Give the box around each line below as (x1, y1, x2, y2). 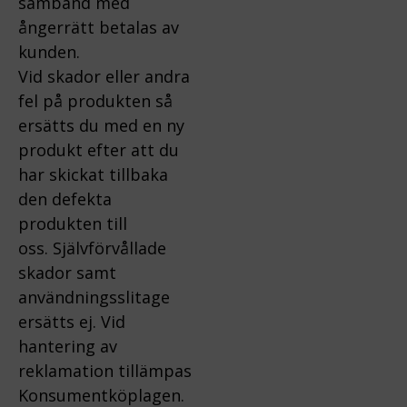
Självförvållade (53, 236, 166, 259)
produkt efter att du (18, 138, 179, 161)
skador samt (18, 261, 116, 283)
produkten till (18, 212, 127, 234)
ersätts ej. (18, 310, 101, 333)
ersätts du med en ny (18, 114, 184, 136)
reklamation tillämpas (18, 359, 192, 382)
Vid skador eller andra (18, 65, 190, 87)
